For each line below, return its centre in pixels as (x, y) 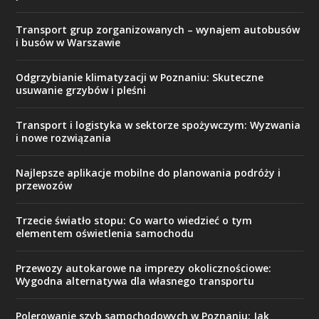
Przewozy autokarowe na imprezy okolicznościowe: (144, 268)
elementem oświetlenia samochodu (105, 234)
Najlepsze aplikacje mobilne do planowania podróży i (148, 173)
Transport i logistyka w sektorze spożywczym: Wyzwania (158, 125)
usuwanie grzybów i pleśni (81, 90)
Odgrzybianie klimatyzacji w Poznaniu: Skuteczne (140, 78)
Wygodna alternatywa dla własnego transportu (135, 281)
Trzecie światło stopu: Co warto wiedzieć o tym (134, 221)
